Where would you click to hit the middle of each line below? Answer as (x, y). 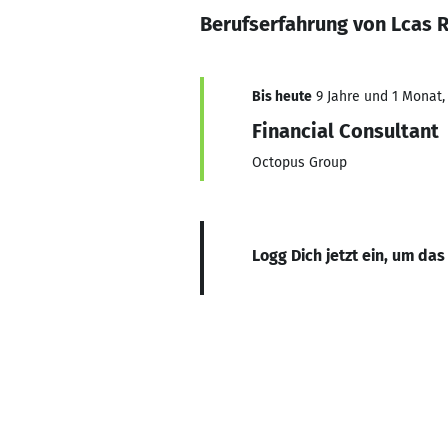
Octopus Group (299, 162)
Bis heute (282, 96)
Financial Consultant (345, 131)
